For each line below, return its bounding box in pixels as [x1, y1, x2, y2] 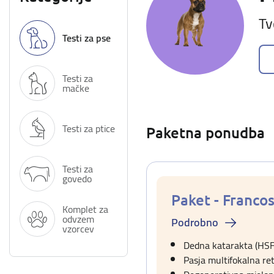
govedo [62, 169, 92, 188]
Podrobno [171, 212, 218, 232]
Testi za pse [62, 29, 111, 47]
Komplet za [62, 200, 108, 218]
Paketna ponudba [146, 123, 265, 142]
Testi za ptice [62, 119, 115, 138]
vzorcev [62, 220, 94, 238]
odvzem [62, 210, 94, 228]
